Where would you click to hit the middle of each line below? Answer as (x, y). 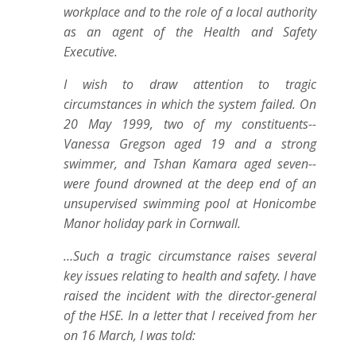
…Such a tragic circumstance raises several (190, 256)
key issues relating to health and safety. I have (190, 276)
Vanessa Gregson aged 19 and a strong (190, 144)
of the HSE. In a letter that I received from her (190, 315)
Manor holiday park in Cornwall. (152, 223)
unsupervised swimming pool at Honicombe (190, 203)
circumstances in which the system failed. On (190, 104)
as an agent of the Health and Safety (190, 32)
